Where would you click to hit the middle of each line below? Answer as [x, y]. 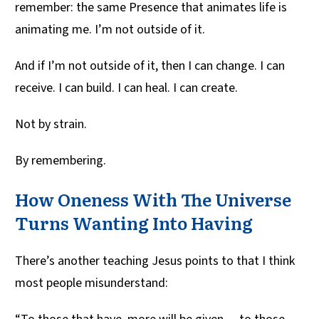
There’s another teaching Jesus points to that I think [155, 261]
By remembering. [61, 161]
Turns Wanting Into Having [134, 223]
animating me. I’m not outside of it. [110, 30]
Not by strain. [51, 125]
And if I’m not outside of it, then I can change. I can [150, 66]
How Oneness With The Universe [153, 199]
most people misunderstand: [91, 283]
